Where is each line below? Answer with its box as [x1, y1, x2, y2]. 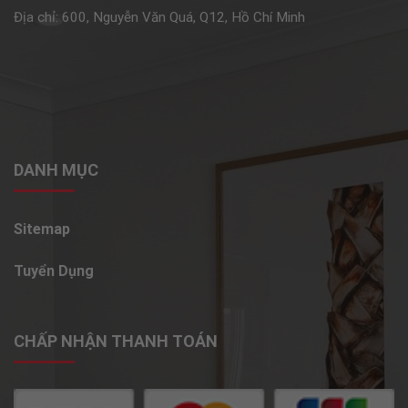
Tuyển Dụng [14, 262, 94, 280]
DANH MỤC [14, 159, 98, 179]
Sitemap [14, 220, 70, 239]
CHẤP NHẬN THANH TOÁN [14, 331, 218, 351]
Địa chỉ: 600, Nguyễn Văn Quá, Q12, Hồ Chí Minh [14, 9, 305, 26]
